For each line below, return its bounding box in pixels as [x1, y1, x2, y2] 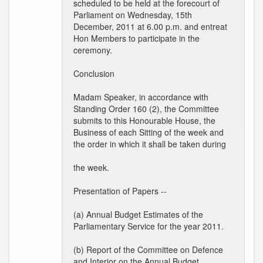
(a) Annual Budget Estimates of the [73, 208, 203, 220]
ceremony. [73, 44, 112, 56]
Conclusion [73, 68, 114, 79]
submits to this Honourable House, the [73, 114, 215, 126]
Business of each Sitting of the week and [73, 126, 224, 138]
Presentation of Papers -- [73, 185, 167, 197]
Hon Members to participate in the [73, 32, 200, 44]
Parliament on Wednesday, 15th [73, 9, 192, 21]
